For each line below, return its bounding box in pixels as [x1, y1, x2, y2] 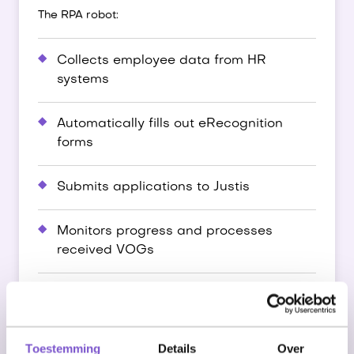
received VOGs [57, 244, 154, 257]
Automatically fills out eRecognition [57, 118, 283, 130]
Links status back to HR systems [57, 288, 264, 301]
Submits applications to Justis [57, 181, 250, 194]
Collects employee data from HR [57, 55, 266, 67]
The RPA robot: [38, 10, 119, 21]
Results [38, 330, 78, 340]
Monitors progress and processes [57, 225, 273, 238]
